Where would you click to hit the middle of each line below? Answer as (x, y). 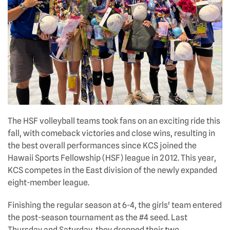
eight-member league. (49, 182)
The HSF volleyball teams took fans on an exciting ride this (114, 121)
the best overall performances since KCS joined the (102, 145)
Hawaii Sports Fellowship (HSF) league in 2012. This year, (112, 158)
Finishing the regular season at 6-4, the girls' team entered (115, 205)
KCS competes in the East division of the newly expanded (112, 170)
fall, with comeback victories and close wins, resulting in (111, 133)
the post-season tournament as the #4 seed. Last (98, 217)
